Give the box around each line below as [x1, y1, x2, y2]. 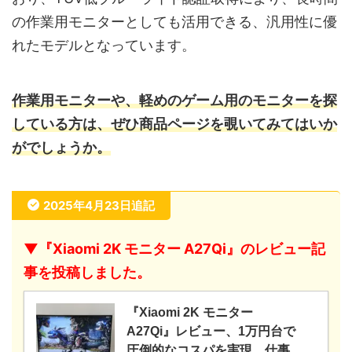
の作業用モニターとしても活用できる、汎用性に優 [12, 13, 337, 30]
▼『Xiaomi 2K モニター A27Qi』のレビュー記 [24, 240, 325, 257]
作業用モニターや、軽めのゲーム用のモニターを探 [12, 91, 337, 108]
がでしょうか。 [12, 138, 111, 156]
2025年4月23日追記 [43, 197, 155, 213]
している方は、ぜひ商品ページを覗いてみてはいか [12, 115, 337, 132]
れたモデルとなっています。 [12, 36, 196, 53]
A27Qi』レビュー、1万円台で [126, 324, 295, 338]
